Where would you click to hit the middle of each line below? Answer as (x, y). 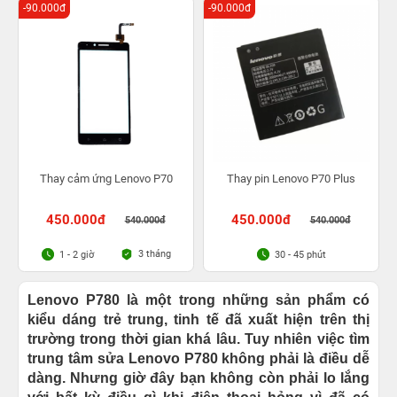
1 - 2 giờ (76, 254)
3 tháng (155, 254)
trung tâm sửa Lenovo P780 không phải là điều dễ (198, 358)
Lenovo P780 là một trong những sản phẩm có (198, 300)
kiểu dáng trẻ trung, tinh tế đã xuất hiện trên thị (198, 319)
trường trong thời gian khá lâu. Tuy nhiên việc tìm (198, 339)
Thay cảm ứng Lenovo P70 (106, 179)
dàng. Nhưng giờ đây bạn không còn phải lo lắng (198, 378)
